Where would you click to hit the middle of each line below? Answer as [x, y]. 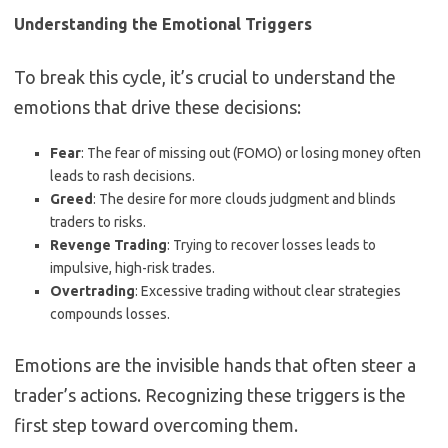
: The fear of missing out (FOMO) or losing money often [251, 153]
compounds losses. [110, 314]
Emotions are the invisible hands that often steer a [215, 365]
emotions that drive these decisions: [157, 107]
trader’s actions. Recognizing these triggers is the [210, 395]
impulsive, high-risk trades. [132, 268]
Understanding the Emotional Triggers [163, 24]
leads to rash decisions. [122, 176]
